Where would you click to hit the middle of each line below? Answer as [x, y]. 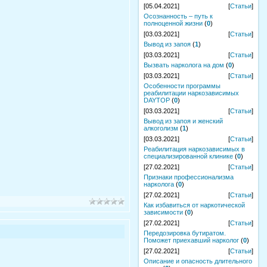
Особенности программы [182, 86]
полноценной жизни [173, 23]
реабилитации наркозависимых [191, 93]
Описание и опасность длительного [198, 261]
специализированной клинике [188, 156]
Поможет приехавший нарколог [191, 240]
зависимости [163, 212]
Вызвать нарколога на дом [184, 65]
